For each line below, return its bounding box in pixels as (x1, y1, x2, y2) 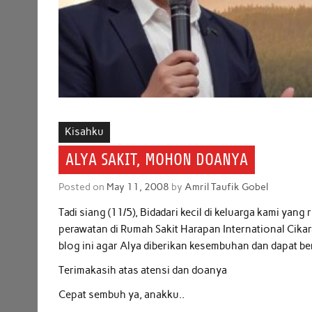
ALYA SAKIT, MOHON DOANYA (65, 150, 248, 169)
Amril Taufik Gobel (185, 180, 269, 194)
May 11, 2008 (107, 180, 170, 194)
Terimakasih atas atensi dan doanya (58, 264, 228, 276)
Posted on (58, 180, 107, 194)
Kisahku (65, 125, 104, 139)
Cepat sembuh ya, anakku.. (58, 288, 185, 302)
